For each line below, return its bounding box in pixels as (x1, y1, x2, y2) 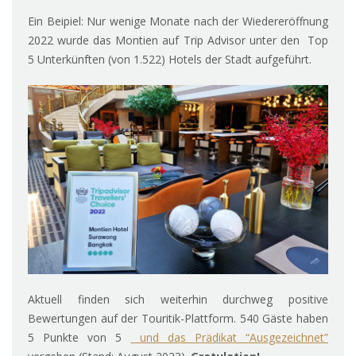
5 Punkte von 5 (28, 330, 131, 346)
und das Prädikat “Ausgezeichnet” (130, 330, 328, 346)
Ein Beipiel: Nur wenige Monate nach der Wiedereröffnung (28, 14, 328, 29)
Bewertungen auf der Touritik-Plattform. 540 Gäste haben (28, 311, 328, 327)
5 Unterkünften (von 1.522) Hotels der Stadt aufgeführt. (28, 52, 311, 68)
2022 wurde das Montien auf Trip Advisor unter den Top (28, 33, 328, 48)
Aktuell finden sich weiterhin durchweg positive (28, 292, 328, 308)
